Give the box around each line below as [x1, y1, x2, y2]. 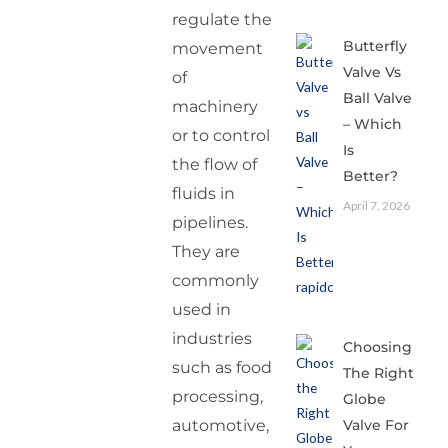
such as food [172, 358, 273, 378]
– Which [343, 115, 403, 133]
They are [172, 242, 241, 262]
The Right [343, 363, 415, 382]
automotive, [172, 416, 270, 436]
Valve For [343, 415, 410, 434]
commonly [172, 271, 260, 291]
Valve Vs [343, 63, 402, 81]
